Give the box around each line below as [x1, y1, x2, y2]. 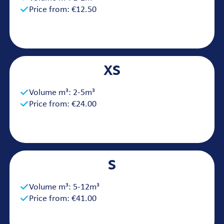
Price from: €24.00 [29, 99, 96, 109]
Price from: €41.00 [29, 194, 96, 203]
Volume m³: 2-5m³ [29, 88, 95, 97]
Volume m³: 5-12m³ [29, 182, 99, 192]
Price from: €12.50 [29, 5, 96, 14]
